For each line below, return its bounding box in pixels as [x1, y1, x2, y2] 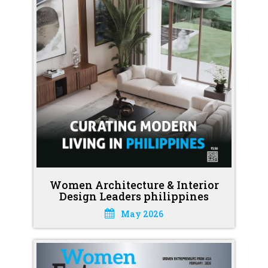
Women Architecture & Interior [49, 177, 219, 192]
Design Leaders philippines [59, 188, 209, 203]
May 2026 [121, 208, 163, 220]
